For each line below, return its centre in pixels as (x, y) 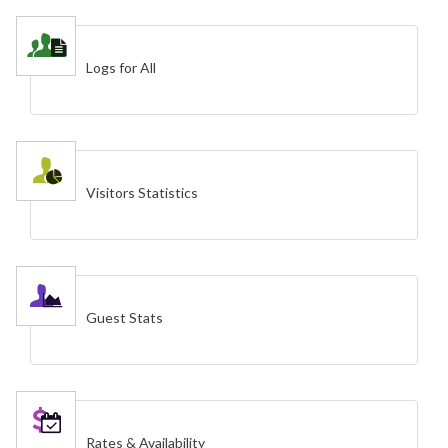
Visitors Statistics (142, 193)
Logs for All (121, 68)
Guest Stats (124, 318)
